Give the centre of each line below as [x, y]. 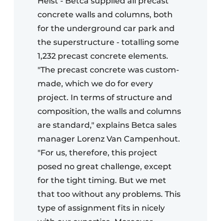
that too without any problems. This [109, 194]
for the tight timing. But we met [102, 181]
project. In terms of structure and [105, 98]
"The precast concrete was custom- [108, 70]
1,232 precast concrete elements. [103, 56]
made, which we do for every [95, 84]
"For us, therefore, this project [97, 153]
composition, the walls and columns [109, 111]
